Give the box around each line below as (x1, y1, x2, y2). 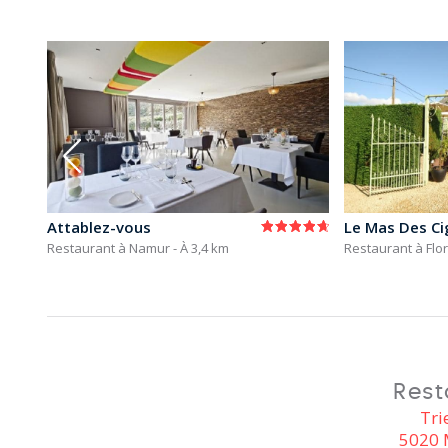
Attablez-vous (47, 217, 151, 237)
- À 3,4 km (173, 239, 229, 257)
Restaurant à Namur (47, 239, 173, 257)
